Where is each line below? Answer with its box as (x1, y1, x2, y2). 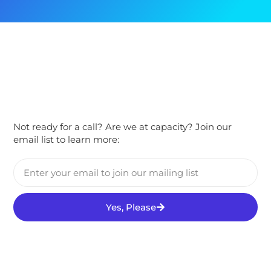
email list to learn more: (13, 134, 120, 146)
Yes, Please (106, 201, 156, 213)
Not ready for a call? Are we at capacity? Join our (13, 121, 232, 133)
